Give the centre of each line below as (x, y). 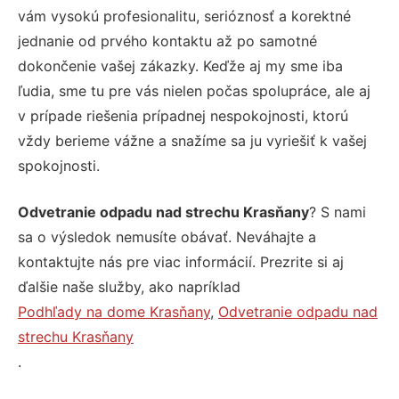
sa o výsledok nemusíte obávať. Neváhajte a (167, 236)
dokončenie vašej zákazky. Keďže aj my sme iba (180, 65)
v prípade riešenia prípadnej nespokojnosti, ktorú (183, 115)
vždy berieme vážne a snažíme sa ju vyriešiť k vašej (192, 140)
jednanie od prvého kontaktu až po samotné (167, 41)
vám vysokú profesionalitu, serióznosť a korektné (184, 16)
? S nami (338, 212)
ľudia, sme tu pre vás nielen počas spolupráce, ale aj (194, 90)
